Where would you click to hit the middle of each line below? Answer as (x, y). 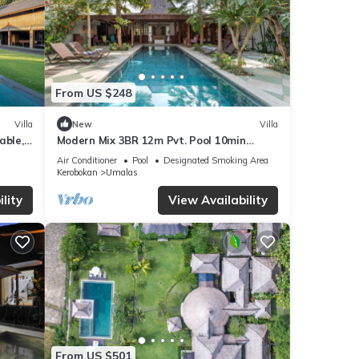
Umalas (121, 173)
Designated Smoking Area (216, 161)
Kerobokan (77, 173)
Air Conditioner (87, 161)
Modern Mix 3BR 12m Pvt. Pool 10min (151, 141)
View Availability (218, 200)
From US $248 (93, 93)
